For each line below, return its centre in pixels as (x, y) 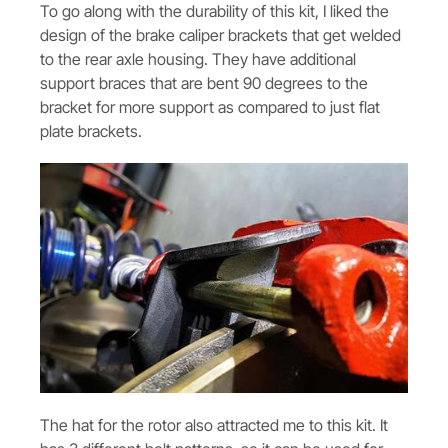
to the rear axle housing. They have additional (198, 58)
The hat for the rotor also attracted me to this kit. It (214, 424)
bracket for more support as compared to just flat (210, 106)
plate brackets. (91, 130)
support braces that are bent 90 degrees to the (204, 82)
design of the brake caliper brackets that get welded (220, 34)
